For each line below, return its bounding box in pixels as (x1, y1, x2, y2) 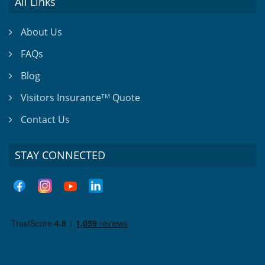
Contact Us (21, 112, 70, 126)
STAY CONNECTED (15, 147, 105, 162)
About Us (21, 25, 62, 38)
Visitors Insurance (21, 91, 101, 104)
